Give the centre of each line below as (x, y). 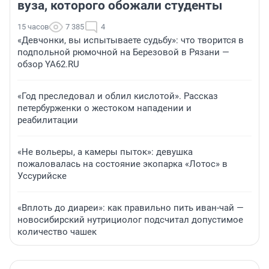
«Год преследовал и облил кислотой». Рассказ (118, 96)
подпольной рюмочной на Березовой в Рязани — (123, 52)
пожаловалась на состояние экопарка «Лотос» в (122, 164)
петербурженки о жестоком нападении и (104, 108)
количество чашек (57, 231)
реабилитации (48, 120)
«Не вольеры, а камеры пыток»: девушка (105, 152)
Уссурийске (42, 176)
